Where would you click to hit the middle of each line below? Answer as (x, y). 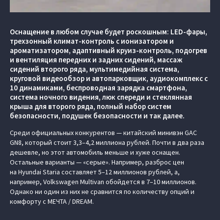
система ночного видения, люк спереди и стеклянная (101, 97)
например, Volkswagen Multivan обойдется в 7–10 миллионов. (103, 182)
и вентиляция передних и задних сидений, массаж (96, 60)
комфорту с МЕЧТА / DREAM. (52, 202)
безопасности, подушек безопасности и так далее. (97, 116)
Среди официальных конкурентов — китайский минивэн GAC (103, 133)
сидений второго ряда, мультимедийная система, (95, 69)
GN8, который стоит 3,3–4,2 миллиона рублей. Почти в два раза (107, 143)
